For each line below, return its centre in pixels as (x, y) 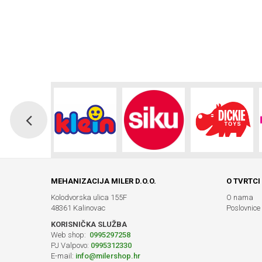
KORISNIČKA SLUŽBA (89, 225)
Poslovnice (243, 208)
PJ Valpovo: (71, 246)
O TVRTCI (243, 181)
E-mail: (63, 256)
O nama (240, 198)
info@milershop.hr (108, 256)
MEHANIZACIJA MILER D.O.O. (104, 181)
